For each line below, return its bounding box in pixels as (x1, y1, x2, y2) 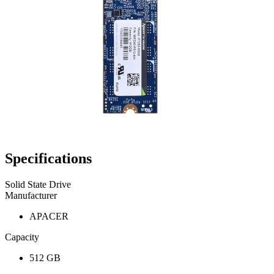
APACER (29, 211, 68, 222)
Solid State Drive (5, 179, 71, 190)
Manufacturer (5, 190, 57, 201)
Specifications (5, 150, 92, 167)
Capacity (5, 232, 39, 243)
